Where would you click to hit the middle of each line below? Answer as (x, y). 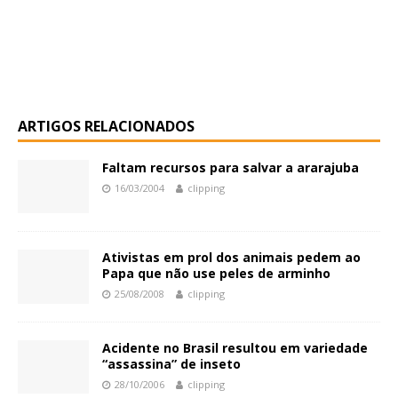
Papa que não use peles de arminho (216, 274)
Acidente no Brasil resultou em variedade (235, 347)
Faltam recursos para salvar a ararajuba (231, 168)
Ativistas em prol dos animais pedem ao (231, 258)
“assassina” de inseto (171, 363)
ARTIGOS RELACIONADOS (106, 127)
